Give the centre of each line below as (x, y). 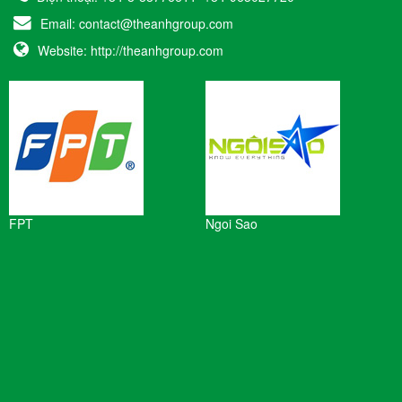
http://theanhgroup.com (157, 51)
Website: (64, 51)
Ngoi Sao (232, 224)
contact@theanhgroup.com (156, 24)
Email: (60, 24)
